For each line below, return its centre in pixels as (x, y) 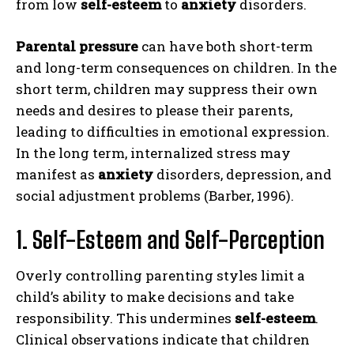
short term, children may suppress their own (167, 88)
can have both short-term (226, 46)
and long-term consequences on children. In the (176, 67)
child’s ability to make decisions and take (155, 296)
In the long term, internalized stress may (153, 153)
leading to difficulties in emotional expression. (173, 131)
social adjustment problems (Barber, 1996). (155, 195)
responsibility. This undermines (125, 318)
